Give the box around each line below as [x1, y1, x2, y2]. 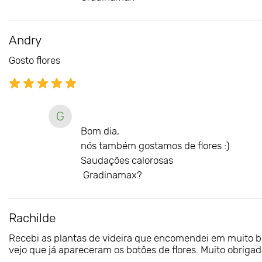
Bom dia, [81, 125, 122, 137]
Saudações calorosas [81, 154, 173, 166]
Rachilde [9, 210, 56, 225]
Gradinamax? [81, 168, 142, 181]
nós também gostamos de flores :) [81, 139, 229, 151]
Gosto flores [9, 54, 60, 66]
